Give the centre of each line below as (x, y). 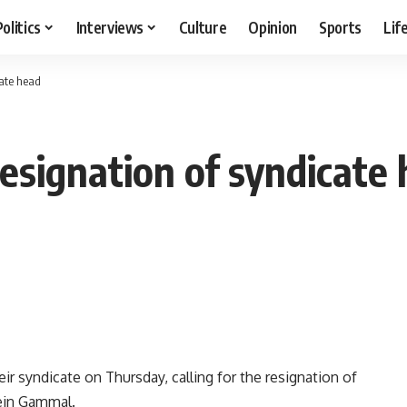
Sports (341, 27)
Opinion (273, 27)
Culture (203, 27)
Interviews (110, 27)
